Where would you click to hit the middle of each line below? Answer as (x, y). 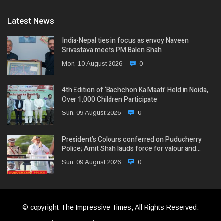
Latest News (31, 21)
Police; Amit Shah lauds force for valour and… (131, 148)
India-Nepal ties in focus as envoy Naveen (125, 40)
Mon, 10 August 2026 (92, 63)
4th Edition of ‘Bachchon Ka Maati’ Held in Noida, (135, 90)
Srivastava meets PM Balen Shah (112, 50)
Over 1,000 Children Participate (110, 99)
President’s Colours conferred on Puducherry (132, 139)
